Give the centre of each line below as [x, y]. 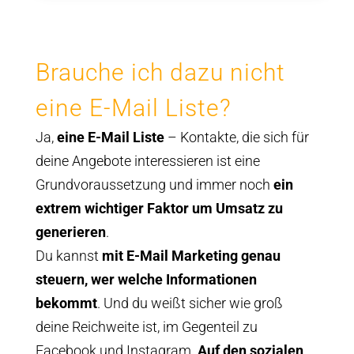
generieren [70, 232]
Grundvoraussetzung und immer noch [153, 184]
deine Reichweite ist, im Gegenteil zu [146, 326]
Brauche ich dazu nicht [160, 72]
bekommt [66, 303]
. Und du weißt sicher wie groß [190, 303]
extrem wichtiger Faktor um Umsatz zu [159, 208]
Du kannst [68, 255]
